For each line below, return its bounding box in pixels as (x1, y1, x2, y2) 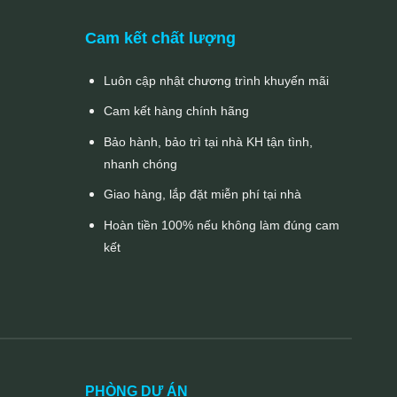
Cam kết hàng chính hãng (104, 104, 250, 119)
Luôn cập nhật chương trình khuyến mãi (104, 73, 330, 88)
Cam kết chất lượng (85, 28, 237, 47)
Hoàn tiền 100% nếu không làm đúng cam (104, 218, 340, 233)
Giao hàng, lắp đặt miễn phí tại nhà (104, 187, 302, 202)
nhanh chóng (104, 156, 178, 171)
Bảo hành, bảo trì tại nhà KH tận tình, (104, 134, 314, 149)
